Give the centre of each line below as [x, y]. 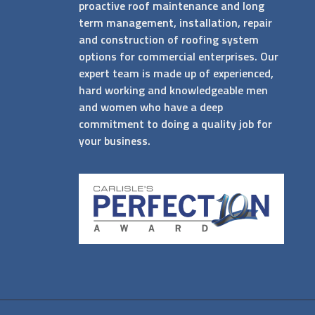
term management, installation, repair [175, 23]
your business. [115, 141]
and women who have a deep [151, 107]
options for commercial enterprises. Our [179, 57]
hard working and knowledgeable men [173, 90]
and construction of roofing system [169, 40]
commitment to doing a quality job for [175, 124]
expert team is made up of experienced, [176, 73]
